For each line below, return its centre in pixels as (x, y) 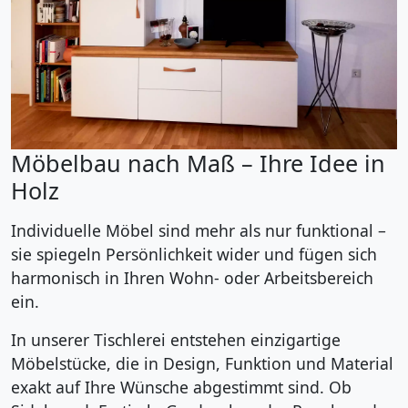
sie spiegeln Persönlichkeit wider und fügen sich (194, 254)
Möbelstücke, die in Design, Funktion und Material (202, 363)
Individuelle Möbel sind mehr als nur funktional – (199, 230)
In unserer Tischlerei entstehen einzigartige (176, 339)
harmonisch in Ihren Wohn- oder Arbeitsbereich (192, 277)
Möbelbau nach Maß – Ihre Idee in (198, 163)
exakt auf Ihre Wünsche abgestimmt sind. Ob (181, 387)
